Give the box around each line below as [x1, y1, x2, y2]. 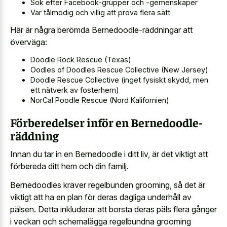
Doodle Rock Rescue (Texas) [30, 55, 131, 64]
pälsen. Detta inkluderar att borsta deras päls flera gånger [10, 204, 217, 214]
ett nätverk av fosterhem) [30, 85, 119, 94]
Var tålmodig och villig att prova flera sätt [30, 8, 170, 17]
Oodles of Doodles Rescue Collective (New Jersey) [30, 65, 208, 74]
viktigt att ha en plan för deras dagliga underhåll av [10, 192, 192, 202]
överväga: [10, 37, 47, 48]
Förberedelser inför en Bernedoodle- [10, 114, 203, 130]
